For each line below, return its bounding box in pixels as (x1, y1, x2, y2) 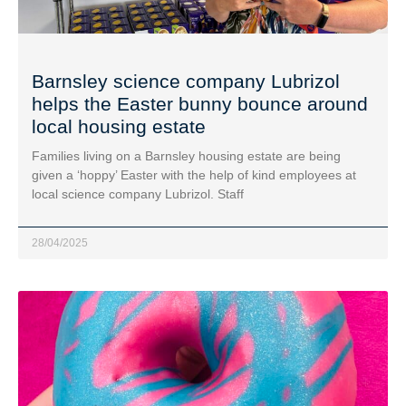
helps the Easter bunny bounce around (32, 93, 368, 115)
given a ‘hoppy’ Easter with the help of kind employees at (32, 168, 356, 183)
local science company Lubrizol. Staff (32, 187, 244, 202)
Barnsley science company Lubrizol (32, 71, 340, 92)
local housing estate (32, 116, 206, 138)
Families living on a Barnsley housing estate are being (32, 149, 341, 164)
